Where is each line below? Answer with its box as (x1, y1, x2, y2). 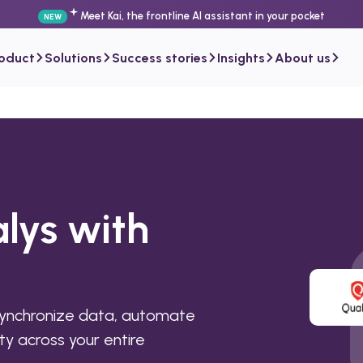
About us (275, 49, 331, 66)
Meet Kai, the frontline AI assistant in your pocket (80, 10, 326, 22)
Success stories (112, 49, 207, 66)
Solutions (45, 49, 102, 66)
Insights (217, 49, 265, 66)
